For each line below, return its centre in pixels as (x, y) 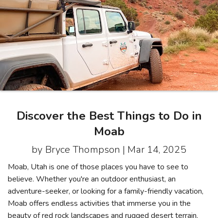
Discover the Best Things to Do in (109, 116)
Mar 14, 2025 (157, 149)
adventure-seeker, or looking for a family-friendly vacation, (106, 191)
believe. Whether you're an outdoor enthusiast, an (92, 179)
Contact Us (39, 25)
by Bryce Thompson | (80, 149)
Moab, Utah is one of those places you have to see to (98, 167)
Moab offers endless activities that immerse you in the (99, 203)
